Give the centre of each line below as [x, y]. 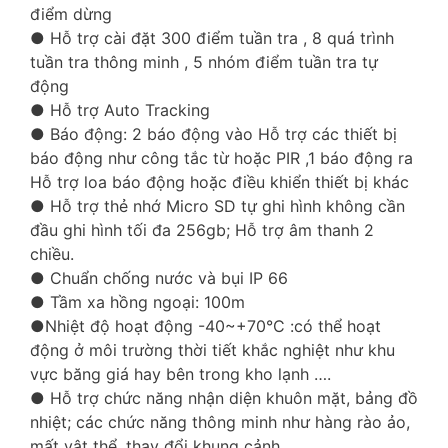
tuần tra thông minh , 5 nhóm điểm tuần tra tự [204, 62]
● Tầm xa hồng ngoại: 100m [137, 302]
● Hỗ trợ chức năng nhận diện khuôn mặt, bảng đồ [224, 398]
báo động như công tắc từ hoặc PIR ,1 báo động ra [221, 158]
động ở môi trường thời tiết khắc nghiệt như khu [212, 350]
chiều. [52, 254]
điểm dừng [71, 14]
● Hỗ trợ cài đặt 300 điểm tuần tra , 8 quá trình [212, 38]
